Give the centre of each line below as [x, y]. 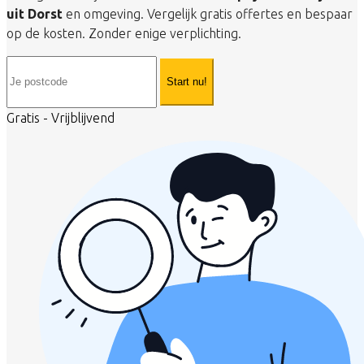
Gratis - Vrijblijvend [61, 117]
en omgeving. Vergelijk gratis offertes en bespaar [208, 13]
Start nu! [187, 82]
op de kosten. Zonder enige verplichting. [124, 33]
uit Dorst [35, 13]
